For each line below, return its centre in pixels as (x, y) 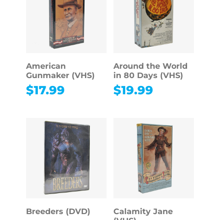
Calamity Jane (143, 212)
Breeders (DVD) (58, 212)
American (46, 66)
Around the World (150, 66)
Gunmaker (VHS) (60, 76)
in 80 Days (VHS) (148, 76)
